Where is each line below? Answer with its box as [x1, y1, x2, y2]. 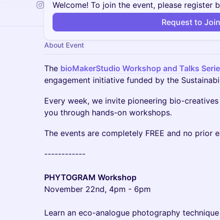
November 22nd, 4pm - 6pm [44, 184, 151, 194]
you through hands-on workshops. [44, 108, 172, 117]
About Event [44, 41, 84, 49]
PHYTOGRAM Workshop [44, 172, 137, 182]
